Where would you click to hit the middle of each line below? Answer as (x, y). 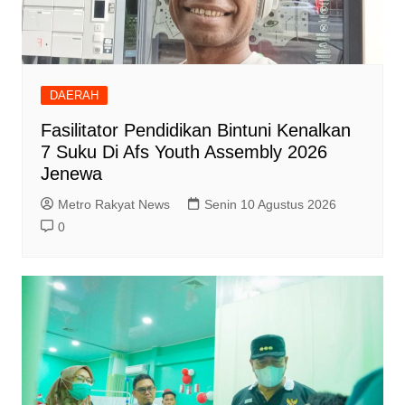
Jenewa (71, 174)
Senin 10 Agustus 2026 (270, 205)
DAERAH (74, 96)
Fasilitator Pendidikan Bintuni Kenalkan (195, 131)
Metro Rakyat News (113, 205)
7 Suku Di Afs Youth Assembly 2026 (184, 152)
